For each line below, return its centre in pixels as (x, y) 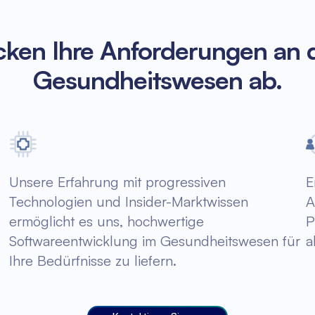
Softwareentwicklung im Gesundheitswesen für (155, 241)
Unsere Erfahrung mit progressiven (118, 182)
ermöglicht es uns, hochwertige (107, 221)
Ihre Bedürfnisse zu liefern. (93, 261)
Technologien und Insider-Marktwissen (129, 201)
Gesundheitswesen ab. (157, 80)
